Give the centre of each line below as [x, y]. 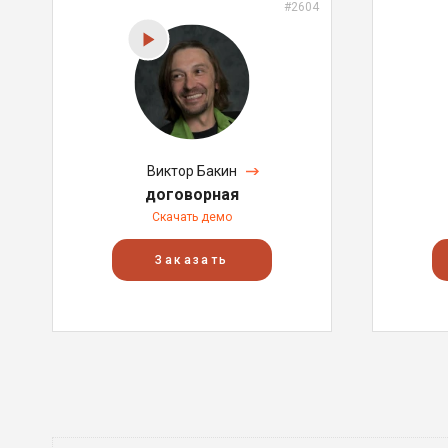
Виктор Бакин [192, 171]
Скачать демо [192, 217]
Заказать [192, 260]
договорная [192, 194]
